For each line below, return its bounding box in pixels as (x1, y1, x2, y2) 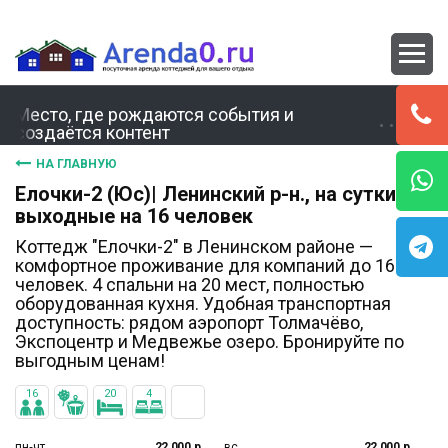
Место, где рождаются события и (15, 104, 294, 125)
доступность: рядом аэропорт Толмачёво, (15, 312, 363, 333)
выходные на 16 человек (15, 204, 253, 228)
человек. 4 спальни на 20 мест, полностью (15, 274, 364, 295)
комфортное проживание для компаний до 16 (15, 255, 395, 276)
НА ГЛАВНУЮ (36, 157, 117, 171)
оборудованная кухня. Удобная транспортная (15, 293, 391, 314)
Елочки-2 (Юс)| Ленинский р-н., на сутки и (15, 182, 412, 206)
